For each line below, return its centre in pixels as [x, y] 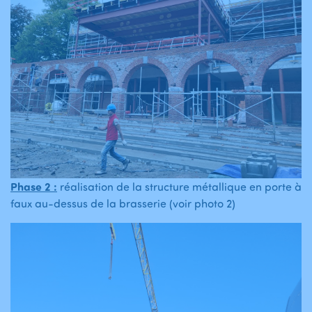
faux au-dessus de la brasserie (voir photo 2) [123, 204]
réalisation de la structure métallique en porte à [179, 187]
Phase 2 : [34, 187]
